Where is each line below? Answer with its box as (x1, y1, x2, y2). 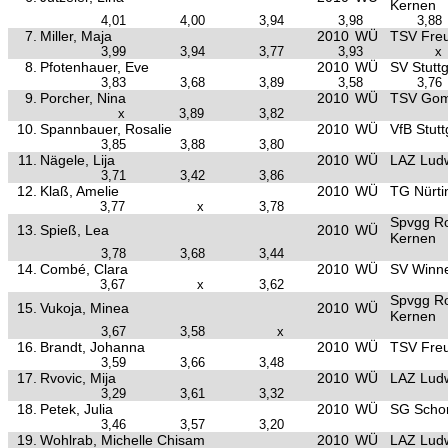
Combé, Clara (40, 261, 128, 277)
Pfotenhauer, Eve (40, 59, 149, 75)
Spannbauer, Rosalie (40, 121, 172, 137)
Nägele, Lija (40, 152, 115, 168)
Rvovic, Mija (40, 370, 116, 386)
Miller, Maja (40, 28, 112, 44)
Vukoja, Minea (40, 300, 129, 316)
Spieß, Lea (40, 222, 109, 238)
